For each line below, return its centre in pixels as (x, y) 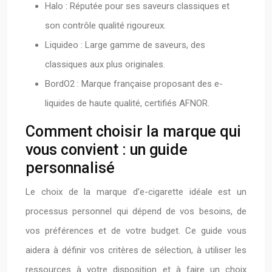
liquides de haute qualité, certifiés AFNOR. (127, 103)
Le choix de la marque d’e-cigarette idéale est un (136, 192)
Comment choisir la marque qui (133, 131)
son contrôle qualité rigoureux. (105, 25)
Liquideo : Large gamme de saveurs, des (125, 45)
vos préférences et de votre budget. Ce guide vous (136, 231)
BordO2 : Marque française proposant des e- (134, 84)
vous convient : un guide (107, 150)
